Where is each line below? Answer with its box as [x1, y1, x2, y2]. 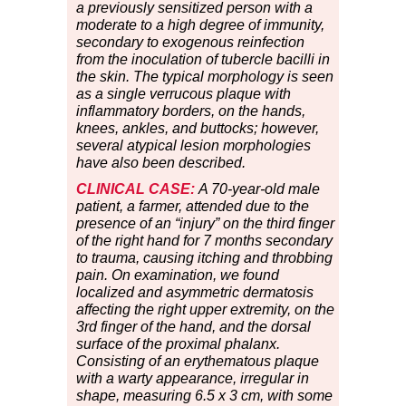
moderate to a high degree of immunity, [76, 17, 324, 34]
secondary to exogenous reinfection [76, 34, 304, 51]
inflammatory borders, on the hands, [76, 103, 305, 120]
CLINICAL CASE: [76, 181, 195, 198]
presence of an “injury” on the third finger [76, 216, 334, 232]
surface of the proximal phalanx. [76, 336, 280, 353]
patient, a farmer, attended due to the [76, 198, 309, 215]
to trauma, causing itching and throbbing [76, 250, 333, 266]
